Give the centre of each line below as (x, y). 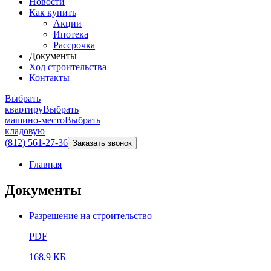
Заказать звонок (102, 143)
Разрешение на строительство (90, 215)
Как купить (53, 12)
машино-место (35, 120)
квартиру (24, 109)
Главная (45, 164)
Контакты (49, 78)
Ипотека (71, 34)
